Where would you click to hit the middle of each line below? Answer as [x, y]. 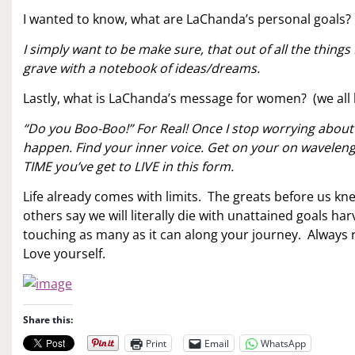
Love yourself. [64, 254]
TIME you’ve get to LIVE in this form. [128, 167]
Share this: [48, 320]
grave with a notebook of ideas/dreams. [141, 69]
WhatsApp [283, 343]
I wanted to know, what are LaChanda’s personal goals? [187, 19]
